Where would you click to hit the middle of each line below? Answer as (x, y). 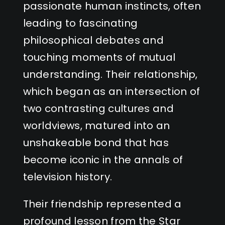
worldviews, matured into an (96, 125)
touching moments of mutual (99, 57)
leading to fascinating (80, 23)
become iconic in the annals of (103, 159)
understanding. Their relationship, (110, 74)
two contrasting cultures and (98, 108)
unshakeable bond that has (96, 142)
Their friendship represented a (102, 204)
